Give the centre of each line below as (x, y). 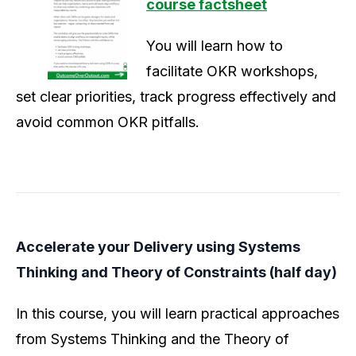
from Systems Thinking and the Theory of (153, 339)
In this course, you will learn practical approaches (178, 314)
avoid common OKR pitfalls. (108, 122)
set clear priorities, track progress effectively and (176, 97)
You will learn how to (215, 46)
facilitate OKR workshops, (232, 72)
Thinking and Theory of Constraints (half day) (176, 273)
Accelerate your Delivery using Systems (158, 247)
